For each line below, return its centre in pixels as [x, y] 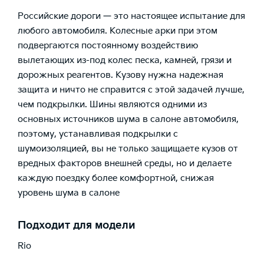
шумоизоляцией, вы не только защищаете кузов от [128, 149]
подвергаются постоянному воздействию [108, 46]
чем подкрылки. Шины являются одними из [112, 105]
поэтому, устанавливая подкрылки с [98, 134]
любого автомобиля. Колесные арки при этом [118, 31]
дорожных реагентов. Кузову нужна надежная [121, 75]
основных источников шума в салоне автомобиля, [128, 120]
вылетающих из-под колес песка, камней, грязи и [125, 61]
